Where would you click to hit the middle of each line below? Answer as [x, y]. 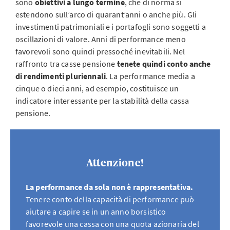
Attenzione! [115, 163]
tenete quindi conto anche [163, 64]
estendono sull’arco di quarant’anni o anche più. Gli [106, 14]
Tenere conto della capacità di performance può [110, 199]
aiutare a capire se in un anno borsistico [96, 212]
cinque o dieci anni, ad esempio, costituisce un [97, 88]
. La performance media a [150, 76]
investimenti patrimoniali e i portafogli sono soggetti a [111, 27]
